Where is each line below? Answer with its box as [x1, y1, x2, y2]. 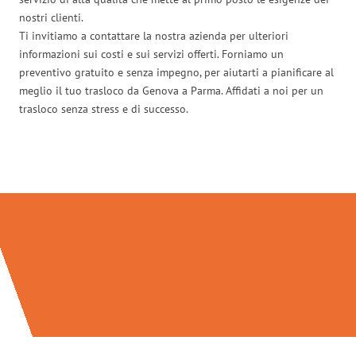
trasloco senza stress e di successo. [19, 101, 188, 116]
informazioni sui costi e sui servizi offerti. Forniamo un [19, 46, 284, 61]
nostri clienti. [19, 10, 83, 25]
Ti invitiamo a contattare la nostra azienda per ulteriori [19, 28, 288, 43]
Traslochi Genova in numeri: [48, 144, 308, 175]
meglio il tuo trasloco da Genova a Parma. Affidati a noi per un [19, 83, 323, 98]
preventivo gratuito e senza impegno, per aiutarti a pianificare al [19, 64, 334, 79]
